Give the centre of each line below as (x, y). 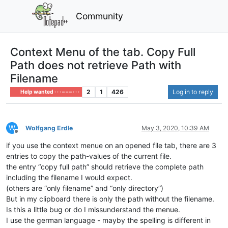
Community (100, 16)
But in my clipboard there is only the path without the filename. (110, 198)
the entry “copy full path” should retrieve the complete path (105, 166)
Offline (25, 135)
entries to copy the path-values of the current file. (89, 156)
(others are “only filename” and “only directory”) (85, 188)
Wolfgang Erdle (49, 128)
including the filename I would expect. (69, 177)
